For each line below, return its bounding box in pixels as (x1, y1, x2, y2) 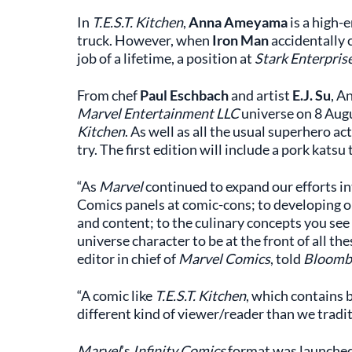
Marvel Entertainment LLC (76, 104, 239, 122)
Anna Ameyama (188, 13, 288, 31)
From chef (76, 86, 140, 104)
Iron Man (211, 31, 269, 49)
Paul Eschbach (139, 86, 229, 104)
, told (269, 250, 303, 267)
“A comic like (76, 287, 155, 304)
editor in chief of (76, 250, 178, 267)
